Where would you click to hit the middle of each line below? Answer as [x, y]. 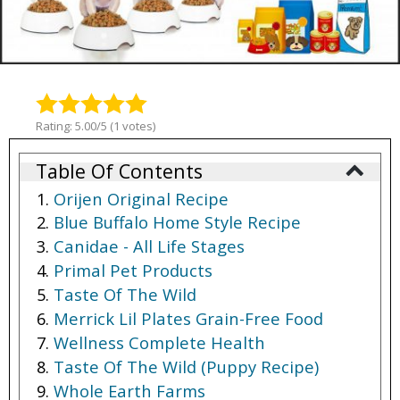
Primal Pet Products [133, 271]
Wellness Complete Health [159, 342]
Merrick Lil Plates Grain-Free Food [188, 319]
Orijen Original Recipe [141, 198]
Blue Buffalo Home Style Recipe [177, 222]
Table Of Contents [119, 171]
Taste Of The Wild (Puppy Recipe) [186, 366]
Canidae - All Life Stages [149, 246]
